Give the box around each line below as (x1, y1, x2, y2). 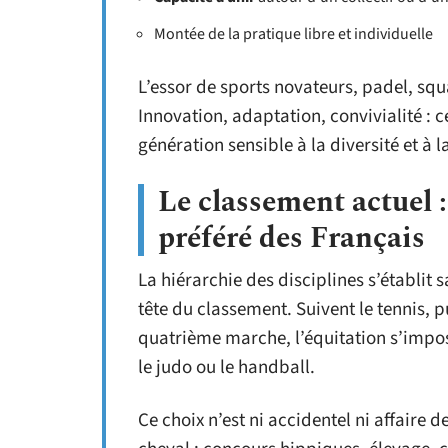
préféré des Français (158, 216, 425, 260)
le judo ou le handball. (138, 354, 315, 381)
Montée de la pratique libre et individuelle (154, 23, 433, 45)
